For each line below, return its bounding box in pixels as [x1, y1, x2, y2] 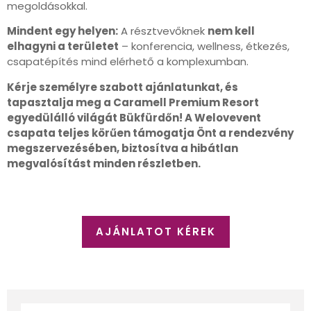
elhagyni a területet [7, 39, 119, 54]
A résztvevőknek [118, 24, 208, 39]
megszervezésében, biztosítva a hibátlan [7, 140, 238, 155]
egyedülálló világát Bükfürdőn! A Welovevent [7, 110, 261, 125]
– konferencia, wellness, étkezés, [119, 39, 289, 54]
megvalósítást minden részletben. [7, 155, 201, 171]
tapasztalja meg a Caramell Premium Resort [7, 94, 259, 110]
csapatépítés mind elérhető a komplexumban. [7, 54, 249, 69]
